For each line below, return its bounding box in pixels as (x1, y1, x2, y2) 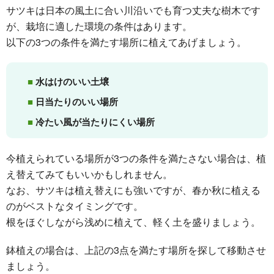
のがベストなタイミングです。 (6, 199, 143, 213)
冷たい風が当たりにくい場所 (35, 115, 155, 129)
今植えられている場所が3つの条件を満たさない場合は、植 (6, 151, 266, 166)
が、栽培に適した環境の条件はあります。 (6, 19, 192, 34)
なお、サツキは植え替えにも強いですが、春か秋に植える (6, 183, 261, 198)
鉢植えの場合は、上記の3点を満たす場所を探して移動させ (6, 243, 266, 257)
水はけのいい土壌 (35, 75, 109, 89)
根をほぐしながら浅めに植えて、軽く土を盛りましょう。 (6, 215, 261, 229)
